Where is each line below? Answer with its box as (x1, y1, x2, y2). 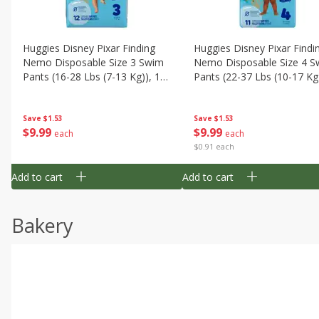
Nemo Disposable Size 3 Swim (23, 56, 164, 69)
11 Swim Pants (194, 84, 262, 98)
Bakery (11, 212, 73, 239)
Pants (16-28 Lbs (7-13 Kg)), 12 (23, 70, 166, 83)
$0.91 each (194, 141, 234, 152)
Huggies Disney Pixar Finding (23, 41, 155, 55)
